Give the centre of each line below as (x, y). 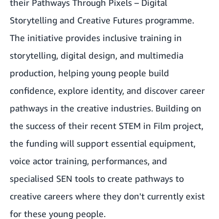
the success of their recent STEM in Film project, (107, 126)
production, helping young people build (89, 73)
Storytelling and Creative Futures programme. (102, 20)
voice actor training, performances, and (88, 161)
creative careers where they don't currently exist (107, 196)
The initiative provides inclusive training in (96, 38)
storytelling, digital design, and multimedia (97, 55)
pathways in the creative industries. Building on (106, 108)
